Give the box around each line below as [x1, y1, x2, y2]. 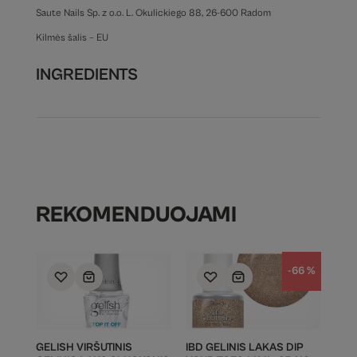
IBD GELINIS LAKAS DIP [185, 340, 304, 354]
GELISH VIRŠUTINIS [35, 340, 132, 354]
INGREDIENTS [35, 65, 138, 84]
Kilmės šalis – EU [35, 31, 108, 44]
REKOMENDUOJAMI [35, 202, 237, 228]
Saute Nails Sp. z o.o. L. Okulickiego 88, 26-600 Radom [35, 6, 271, 19]
